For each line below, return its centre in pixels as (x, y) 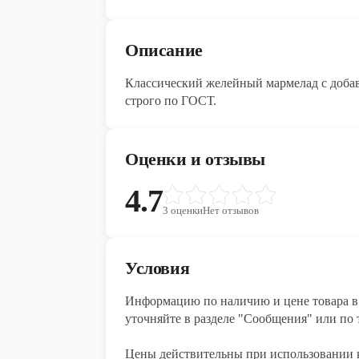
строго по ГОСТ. (171, 101)
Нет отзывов (231, 211)
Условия (157, 268)
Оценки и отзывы (195, 159)
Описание (164, 50)
